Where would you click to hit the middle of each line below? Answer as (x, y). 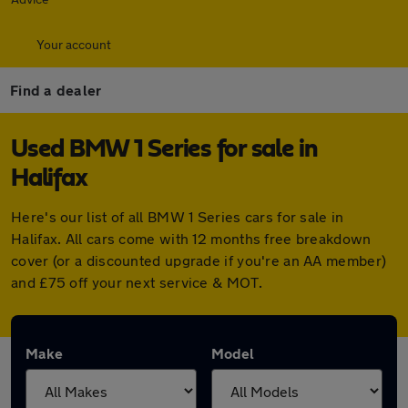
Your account (74, 44)
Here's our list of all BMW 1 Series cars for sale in (178, 216)
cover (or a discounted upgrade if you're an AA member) (199, 260)
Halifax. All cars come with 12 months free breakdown (191, 238)
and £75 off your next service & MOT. (137, 282)
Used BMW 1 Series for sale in (164, 149)
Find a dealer (56, 90)
